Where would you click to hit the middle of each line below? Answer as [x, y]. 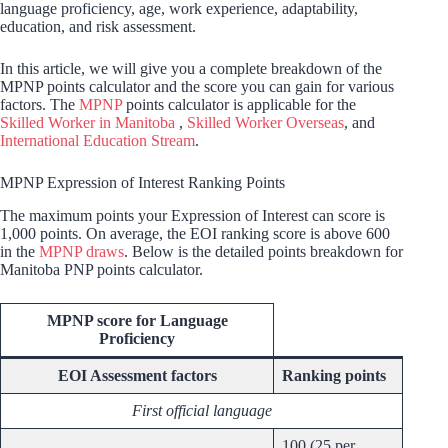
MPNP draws [81, 252]
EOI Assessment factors [137, 376]
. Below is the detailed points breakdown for [263, 252]
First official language [201, 411]
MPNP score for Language [137, 321]
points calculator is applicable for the [239, 105]
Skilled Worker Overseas [265, 123]
